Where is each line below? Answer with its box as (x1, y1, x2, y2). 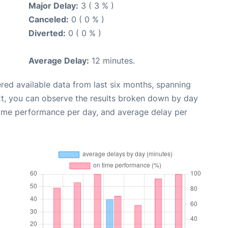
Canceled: (28, 14, 69, 24)
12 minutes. (89, 55, 135, 66)
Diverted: (28, 27, 66, 38)
